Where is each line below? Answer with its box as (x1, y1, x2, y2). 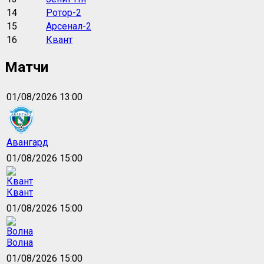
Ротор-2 (46, 6, 81, 18)
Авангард (6, 136, 48, 148)
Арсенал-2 (46, 20, 91, 32)
